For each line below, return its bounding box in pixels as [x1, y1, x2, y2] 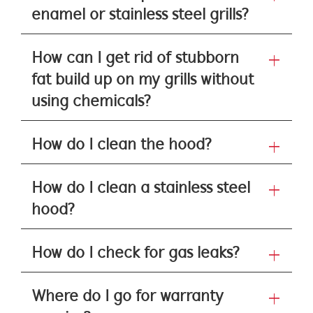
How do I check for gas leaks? [31, 245, 240, 262]
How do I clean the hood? [31, 137, 212, 154]
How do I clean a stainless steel [31, 180, 250, 197]
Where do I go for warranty [31, 289, 224, 305]
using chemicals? [31, 94, 151, 110]
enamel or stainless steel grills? [31, 7, 249, 24]
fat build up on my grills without [31, 72, 254, 89]
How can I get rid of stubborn [31, 50, 239, 67]
